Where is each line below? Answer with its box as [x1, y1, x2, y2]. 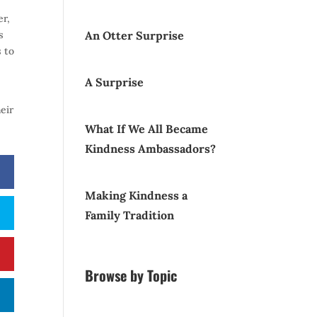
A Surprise [85, 74, 144, 89]
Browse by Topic [85, 264, 178, 286]
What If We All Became [85, 121, 209, 136]
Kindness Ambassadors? [85, 141, 217, 156]
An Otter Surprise [85, 28, 185, 42]
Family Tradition [85, 207, 175, 222]
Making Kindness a [85, 188, 188, 202]
